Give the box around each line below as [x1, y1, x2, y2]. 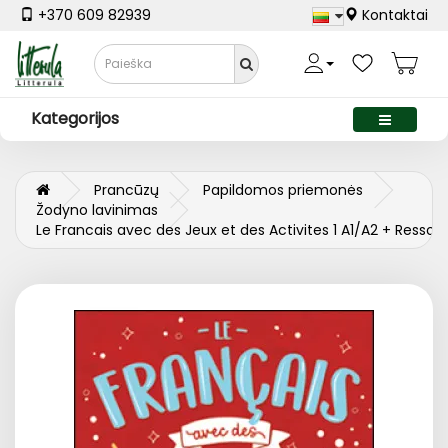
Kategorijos [31, 107, 119, 131]
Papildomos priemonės [203, 180, 363, 201]
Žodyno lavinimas [36, 200, 158, 221]
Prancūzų [94, 180, 159, 201]
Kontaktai [358, 5, 428, 26]
